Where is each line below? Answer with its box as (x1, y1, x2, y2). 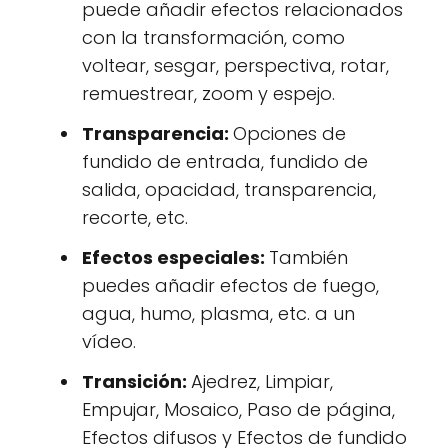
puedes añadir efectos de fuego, (82, 273, 379, 299)
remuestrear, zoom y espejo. (82, 81, 335, 107)
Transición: (82, 369, 191, 395)
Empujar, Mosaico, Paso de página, (82, 397, 395, 423)
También (269, 245, 348, 271)
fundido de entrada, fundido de (82, 149, 368, 175)
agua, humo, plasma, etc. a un (82, 301, 355, 327)
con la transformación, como (82, 25, 345, 51)
